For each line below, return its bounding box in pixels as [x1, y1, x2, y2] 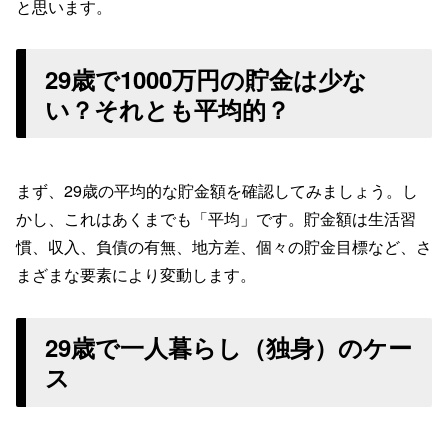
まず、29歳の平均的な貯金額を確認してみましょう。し [16, 179, 418, 203]
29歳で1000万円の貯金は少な [45, 61, 368, 96]
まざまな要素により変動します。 [16, 263, 256, 287]
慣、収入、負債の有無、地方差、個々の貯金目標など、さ [16, 235, 432, 259]
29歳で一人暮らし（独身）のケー [45, 330, 413, 365]
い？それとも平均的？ [45, 91, 291, 126]
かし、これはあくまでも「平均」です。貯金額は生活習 [16, 207, 416, 231]
